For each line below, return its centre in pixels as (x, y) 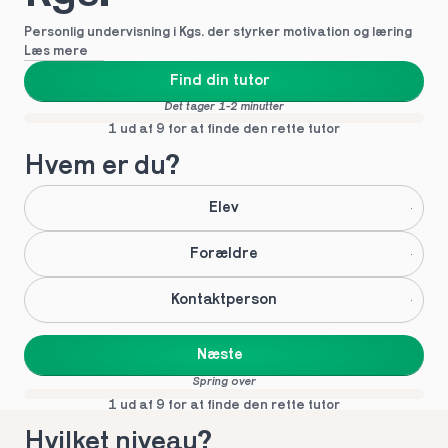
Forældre (223, 254)
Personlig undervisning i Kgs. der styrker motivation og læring (218, 32)
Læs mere (56, 51)
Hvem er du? (102, 167)
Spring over (224, 382)
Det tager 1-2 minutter (224, 107)
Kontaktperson (223, 300)
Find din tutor (220, 81)
